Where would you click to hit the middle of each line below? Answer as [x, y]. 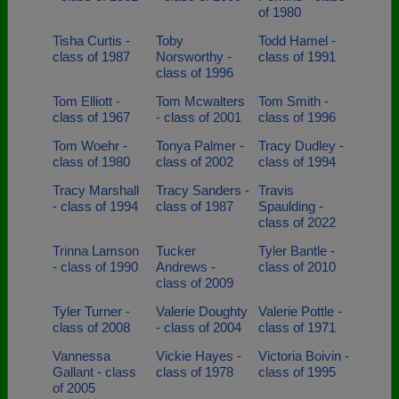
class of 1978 [194, 372]
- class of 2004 [198, 327]
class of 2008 [91, 327]
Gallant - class [94, 372]
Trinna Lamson [96, 251]
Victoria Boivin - [304, 356]
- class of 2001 [198, 117]
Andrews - [185, 267]
